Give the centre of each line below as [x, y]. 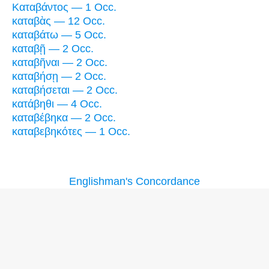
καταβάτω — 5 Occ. [59, 35]
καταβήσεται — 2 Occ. [65, 90]
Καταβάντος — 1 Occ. [64, 8]
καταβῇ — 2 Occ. [53, 49]
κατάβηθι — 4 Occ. [57, 104]
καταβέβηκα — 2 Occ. [64, 118]
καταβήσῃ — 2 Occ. [59, 77]
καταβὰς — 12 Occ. [59, 21]
